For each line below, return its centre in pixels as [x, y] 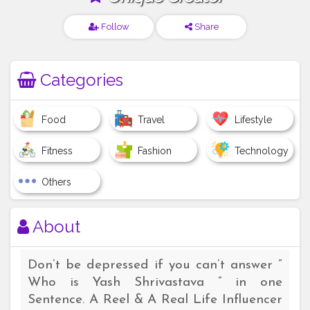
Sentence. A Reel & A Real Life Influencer [155, 300]
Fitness [57, 151]
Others [56, 182]
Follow [114, 27]
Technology [261, 151]
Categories [80, 80]
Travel [152, 120]
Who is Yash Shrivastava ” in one [155, 283]
